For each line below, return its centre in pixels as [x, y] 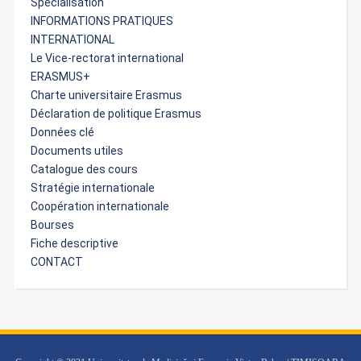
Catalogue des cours [84, 169]
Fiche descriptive [74, 243]
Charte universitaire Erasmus [106, 95]
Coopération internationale [100, 206]
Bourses [52, 225]
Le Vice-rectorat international [107, 58]
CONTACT [56, 262]
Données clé [62, 132]
